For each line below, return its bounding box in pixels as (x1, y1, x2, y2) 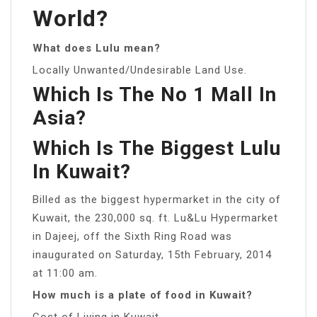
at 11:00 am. (33, 266, 98, 279)
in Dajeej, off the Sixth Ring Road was (33, 229, 232, 243)
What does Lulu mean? (33, 41, 161, 54)
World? (33, 4, 108, 32)
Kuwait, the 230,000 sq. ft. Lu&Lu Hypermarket (33, 211, 278, 224)
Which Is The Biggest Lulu (33, 136, 281, 160)
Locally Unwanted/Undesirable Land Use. (33, 63, 247, 76)
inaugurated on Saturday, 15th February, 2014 (33, 248, 272, 261)
